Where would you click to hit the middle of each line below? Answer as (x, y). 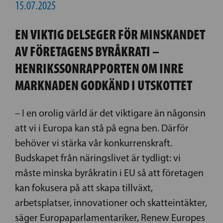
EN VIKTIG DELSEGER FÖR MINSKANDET (110, 35)
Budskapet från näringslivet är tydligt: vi (98, 158)
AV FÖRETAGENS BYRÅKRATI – (87, 52)
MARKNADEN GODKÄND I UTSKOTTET (104, 85)
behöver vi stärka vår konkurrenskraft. (94, 143)
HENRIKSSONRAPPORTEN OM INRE (99, 68)
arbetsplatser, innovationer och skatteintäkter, (111, 202)
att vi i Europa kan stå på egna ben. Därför (102, 128)
